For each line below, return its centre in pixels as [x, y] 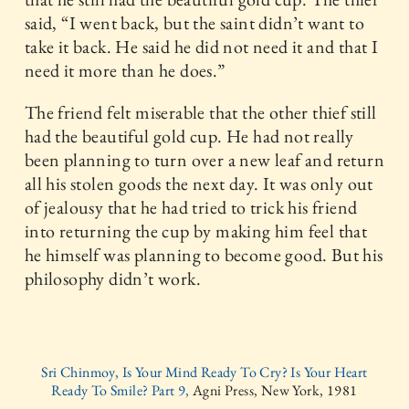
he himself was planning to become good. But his [204, 255]
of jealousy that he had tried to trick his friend [191, 207]
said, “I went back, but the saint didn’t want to [194, 23]
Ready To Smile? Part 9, [122, 390]
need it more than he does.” [125, 70]
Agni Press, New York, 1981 [275, 390]
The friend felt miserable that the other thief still [200, 112]
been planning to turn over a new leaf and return [204, 160]
